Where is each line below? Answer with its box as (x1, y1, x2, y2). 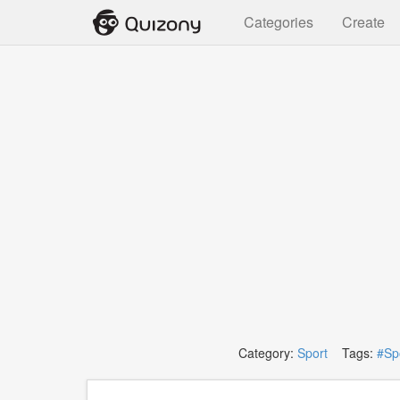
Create (342, 12, 385, 32)
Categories (244, 12, 313, 32)
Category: (237, 344, 297, 362)
